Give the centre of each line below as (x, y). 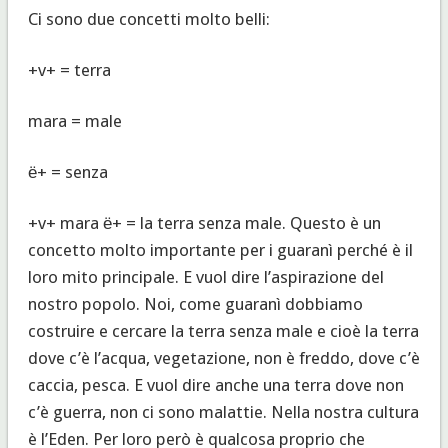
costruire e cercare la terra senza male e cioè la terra (223, 330)
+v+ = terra (69, 69)
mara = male (74, 120)
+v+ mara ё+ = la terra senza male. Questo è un (204, 222)
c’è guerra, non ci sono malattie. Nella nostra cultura (223, 411)
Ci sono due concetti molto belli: (148, 18)
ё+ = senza (67, 171)
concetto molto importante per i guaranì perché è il (220, 249)
